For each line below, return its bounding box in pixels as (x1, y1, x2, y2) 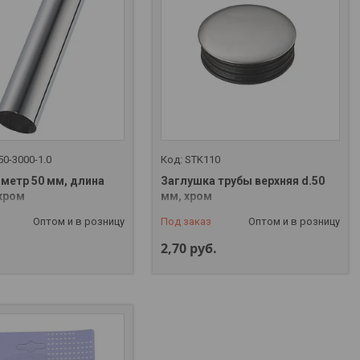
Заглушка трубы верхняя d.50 (161, 174, 325, 188)
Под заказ (161, 215, 212, 228)
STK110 (185, 153, 221, 166)
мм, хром (161, 190, 213, 203)
